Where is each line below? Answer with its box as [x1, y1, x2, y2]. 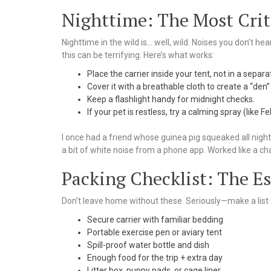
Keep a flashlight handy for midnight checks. [87, 94, 255, 105]
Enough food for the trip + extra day [87, 253, 223, 263]
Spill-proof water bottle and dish [87, 240, 209, 250]
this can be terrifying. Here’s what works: [62, 50, 214, 60]
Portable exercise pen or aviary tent [87, 227, 222, 238]
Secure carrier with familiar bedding [87, 215, 223, 225]
